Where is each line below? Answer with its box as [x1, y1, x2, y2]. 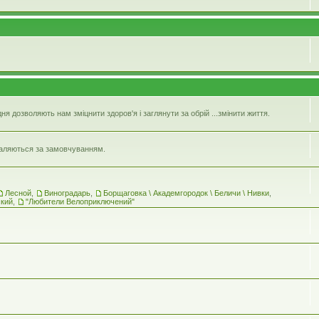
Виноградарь [44, 188, 90, 197]
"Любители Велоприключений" [26, 197, 135, 206]
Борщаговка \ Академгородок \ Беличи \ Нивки [103, 188, 269, 197]
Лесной [5, 188, 31, 197]
